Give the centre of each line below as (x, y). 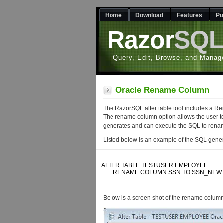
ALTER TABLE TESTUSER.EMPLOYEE (155, 165)
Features (189, 15)
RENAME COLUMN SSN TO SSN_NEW (107, 172)
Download (149, 15)
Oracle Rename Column (162, 90)
